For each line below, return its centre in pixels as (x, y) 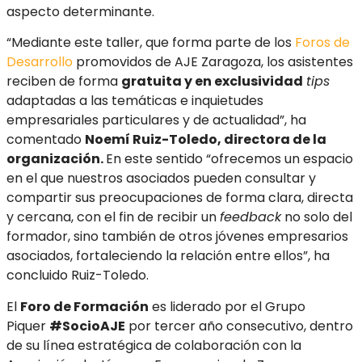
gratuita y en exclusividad (212, 82)
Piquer (28, 326)
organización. (56, 159)
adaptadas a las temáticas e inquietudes (135, 101)
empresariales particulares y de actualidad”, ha (156, 120)
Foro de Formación (84, 306)
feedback (250, 217)
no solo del (317, 217)
